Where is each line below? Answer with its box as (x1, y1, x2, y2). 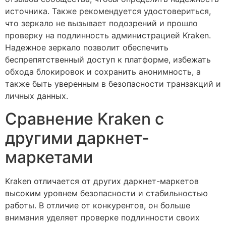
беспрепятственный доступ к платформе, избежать (5, 54, 211, 65)
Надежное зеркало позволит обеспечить (5, 42, 168, 53)
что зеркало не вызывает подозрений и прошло (5, 18, 198, 29)
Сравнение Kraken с (5, 108, 164, 129)
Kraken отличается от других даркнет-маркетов (5, 176, 199, 186)
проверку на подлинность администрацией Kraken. (5, 30, 211, 41)
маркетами (5, 147, 93, 167)
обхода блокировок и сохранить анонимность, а (5, 67, 201, 77)
